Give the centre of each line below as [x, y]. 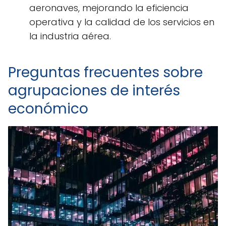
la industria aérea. [70, 36]
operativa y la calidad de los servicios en [122, 22]
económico [48, 109]
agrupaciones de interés [94, 91]
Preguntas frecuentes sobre [105, 73]
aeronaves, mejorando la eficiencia [109, 8]
